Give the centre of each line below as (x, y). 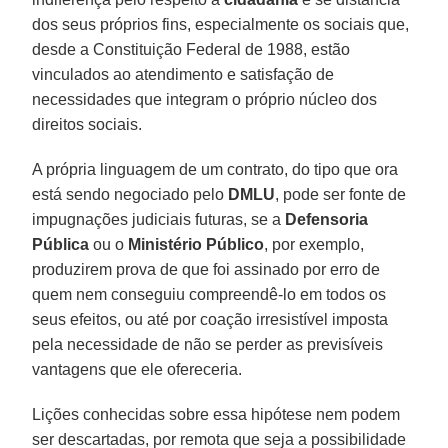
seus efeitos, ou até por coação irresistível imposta (210, 319)
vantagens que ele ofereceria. (137, 369)
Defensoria (327, 219)
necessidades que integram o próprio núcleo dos (205, 99)
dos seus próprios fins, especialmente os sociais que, (221, 24)
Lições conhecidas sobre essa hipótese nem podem (216, 414)
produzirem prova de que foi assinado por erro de (206, 269)
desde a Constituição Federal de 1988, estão (191, 49)
